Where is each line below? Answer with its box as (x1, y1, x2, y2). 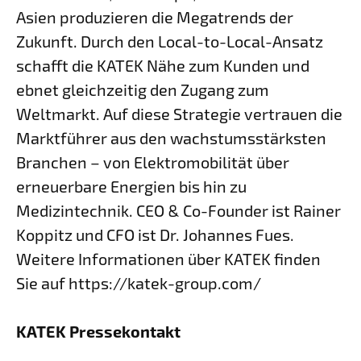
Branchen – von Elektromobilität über (16, 152, 289, 172)
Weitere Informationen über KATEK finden (16, 249, 321, 268)
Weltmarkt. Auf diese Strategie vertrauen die (16, 104, 342, 123)
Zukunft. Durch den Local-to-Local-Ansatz (16, 31, 323, 51)
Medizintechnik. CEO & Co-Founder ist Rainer (16, 201, 341, 220)
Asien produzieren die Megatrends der (16, 7, 293, 27)
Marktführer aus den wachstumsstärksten (16, 128, 326, 147)
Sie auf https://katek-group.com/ (16, 273, 261, 293)
